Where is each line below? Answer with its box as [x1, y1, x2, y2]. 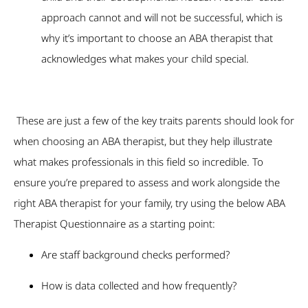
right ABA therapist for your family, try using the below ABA [14, 196, 285, 210]
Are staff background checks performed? [41, 247, 230, 262]
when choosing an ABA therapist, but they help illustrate [14, 134, 272, 148]
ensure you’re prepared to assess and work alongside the [14, 175, 280, 190]
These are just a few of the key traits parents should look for [14, 113, 294, 128]
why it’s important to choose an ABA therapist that [41, 31, 273, 45]
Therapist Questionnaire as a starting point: [14, 217, 215, 231]
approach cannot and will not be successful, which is [41, 10, 283, 25]
